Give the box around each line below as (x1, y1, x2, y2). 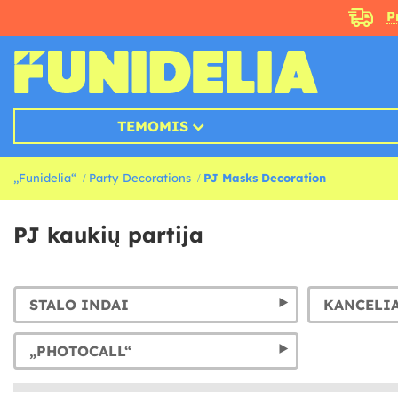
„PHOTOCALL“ (29, 342, 131, 361)
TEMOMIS (117, 117, 189, 136)
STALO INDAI (29, 296, 129, 314)
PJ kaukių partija (13, 221, 203, 249)
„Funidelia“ (13, 171, 76, 186)
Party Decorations (89, 171, 191, 186)
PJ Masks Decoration (203, 171, 326, 186)
